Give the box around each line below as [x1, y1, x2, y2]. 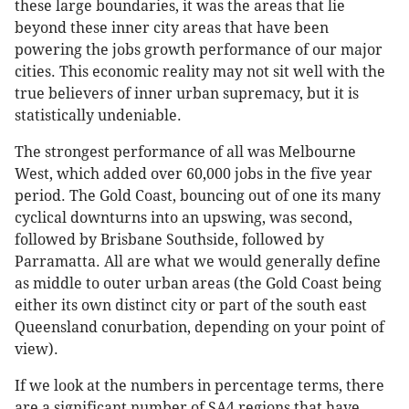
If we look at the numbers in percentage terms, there [15, 377, 384, 395]
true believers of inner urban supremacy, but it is [15, 85, 359, 103]
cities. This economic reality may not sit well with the [15, 63, 385, 81]
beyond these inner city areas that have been [15, 19, 329, 37]
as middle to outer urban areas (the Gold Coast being [15, 275, 382, 293]
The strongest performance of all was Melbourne [15, 143, 356, 162]
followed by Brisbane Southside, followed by [15, 231, 324, 249]
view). [15, 341, 58, 359]
